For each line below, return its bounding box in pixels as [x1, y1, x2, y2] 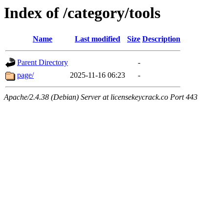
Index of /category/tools [4, 4, 160, 22]
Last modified [75, 35, 120, 44]
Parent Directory [17, 58, 68, 67]
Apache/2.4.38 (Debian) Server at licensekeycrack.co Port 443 [4, 93, 197, 102]
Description [142, 35, 180, 44]
